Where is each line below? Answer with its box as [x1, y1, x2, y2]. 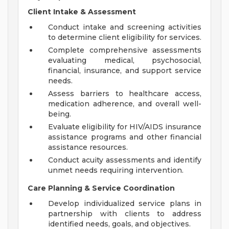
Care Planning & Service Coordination [28, 184, 175, 193]
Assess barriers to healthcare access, [48, 89, 201, 99]
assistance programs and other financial [48, 132, 201, 142]
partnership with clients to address [48, 209, 201, 219]
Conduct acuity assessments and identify [48, 155, 201, 165]
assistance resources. [48, 143, 128, 152]
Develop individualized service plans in [48, 199, 201, 209]
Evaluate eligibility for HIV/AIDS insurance [48, 122, 201, 132]
